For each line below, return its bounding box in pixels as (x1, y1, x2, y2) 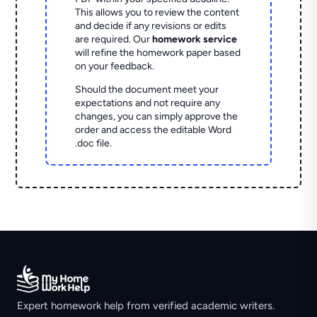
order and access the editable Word (75, 124, 232, 137)
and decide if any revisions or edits (75, 20, 227, 33)
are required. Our (75, 33, 153, 46)
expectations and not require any (75, 97, 221, 110)
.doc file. (75, 137, 113, 150)
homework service (152, 33, 238, 46)
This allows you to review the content (75, 6, 240, 19)
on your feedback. (75, 60, 155, 73)
